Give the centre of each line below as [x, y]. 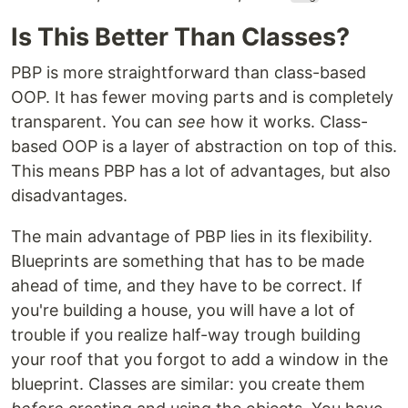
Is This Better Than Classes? [180, 37]
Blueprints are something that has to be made [188, 261]
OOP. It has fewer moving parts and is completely [202, 97]
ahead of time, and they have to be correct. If [187, 286]
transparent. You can [94, 122]
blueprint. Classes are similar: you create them [188, 384]
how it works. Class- [287, 122]
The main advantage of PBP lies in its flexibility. [192, 236]
